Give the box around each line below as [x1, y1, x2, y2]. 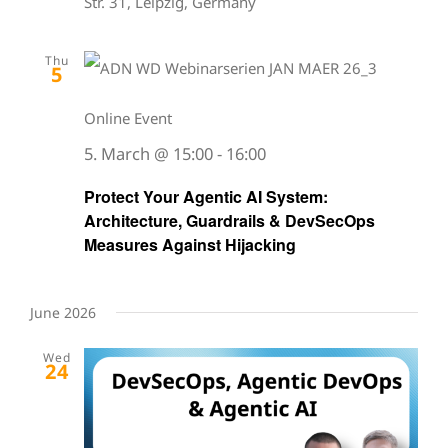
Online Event [84, 108, 172, 129]
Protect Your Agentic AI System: [84, 185, 328, 209]
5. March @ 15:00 [84, 142, 213, 166]
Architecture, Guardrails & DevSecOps [84, 209, 375, 233]
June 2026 [30, 303, 96, 323]
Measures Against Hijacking [84, 233, 296, 257]
